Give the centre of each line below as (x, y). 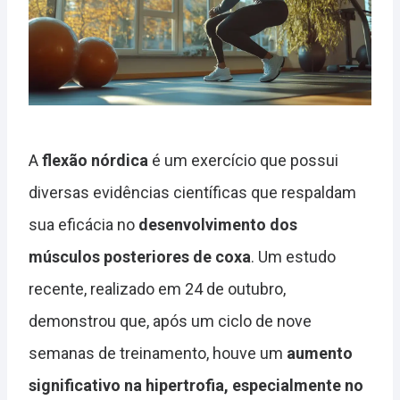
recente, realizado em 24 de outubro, (157, 289)
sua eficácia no (83, 225)
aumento (320, 354)
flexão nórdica (95, 161)
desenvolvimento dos (218, 225)
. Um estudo (293, 257)
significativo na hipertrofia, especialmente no (196, 386)
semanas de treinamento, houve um (158, 354)
